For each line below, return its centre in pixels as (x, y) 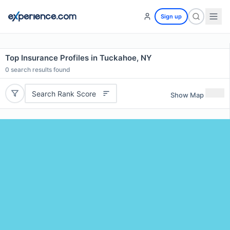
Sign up (171, 16)
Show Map (187, 95)
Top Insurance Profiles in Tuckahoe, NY (79, 58)
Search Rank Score (64, 93)
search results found (40, 70)
